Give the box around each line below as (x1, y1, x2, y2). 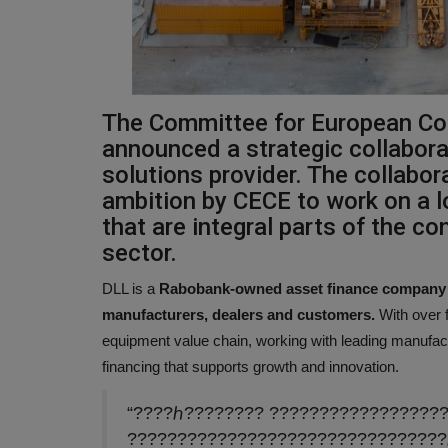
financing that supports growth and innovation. (102, 357, 399, 375)
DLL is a (102, 279, 159, 297)
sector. (102, 238, 177, 267)
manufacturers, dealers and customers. (102, 305, 375, 323)
